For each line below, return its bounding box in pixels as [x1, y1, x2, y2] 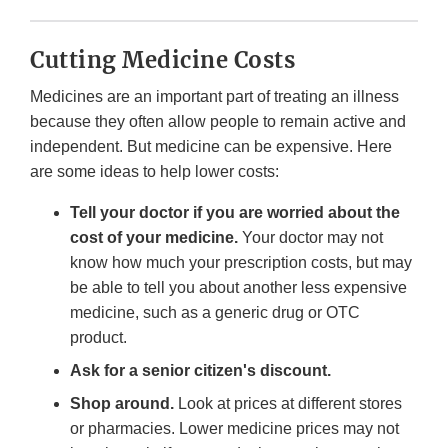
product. [70, 329, 127, 347]
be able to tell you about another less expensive [70, 279, 407, 297]
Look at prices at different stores [174, 395, 402, 413]
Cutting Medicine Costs [30, 46, 295, 75]
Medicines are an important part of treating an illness [30, 88, 399, 106]
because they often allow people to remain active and [30, 113, 406, 131]
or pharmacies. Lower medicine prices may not [70, 420, 399, 438]
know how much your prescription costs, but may [70, 254, 412, 272]
